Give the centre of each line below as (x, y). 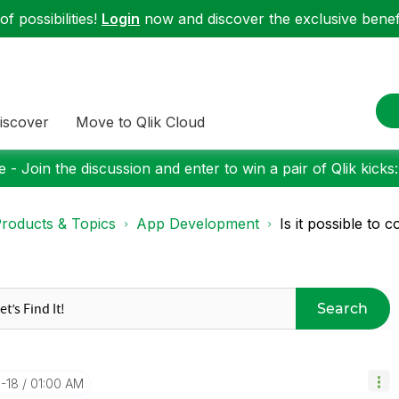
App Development (198, 224)
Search (343, 308)
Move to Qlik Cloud (140, 122)
